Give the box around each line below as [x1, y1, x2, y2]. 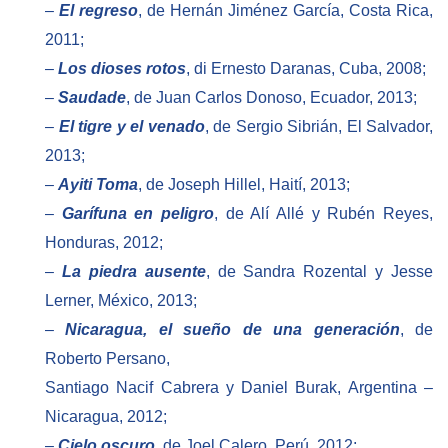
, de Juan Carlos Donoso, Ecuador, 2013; [126, 89, 417, 107]
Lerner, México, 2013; [45, 292, 197, 310]
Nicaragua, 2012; [45, 408, 167, 426]
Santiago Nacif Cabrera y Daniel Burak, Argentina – [45, 379, 433, 397]
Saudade [58, 89, 126, 107]
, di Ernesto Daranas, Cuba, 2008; [186, 60, 426, 78]
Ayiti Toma [58, 176, 138, 194]
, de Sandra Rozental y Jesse [205, 263, 433, 281]
